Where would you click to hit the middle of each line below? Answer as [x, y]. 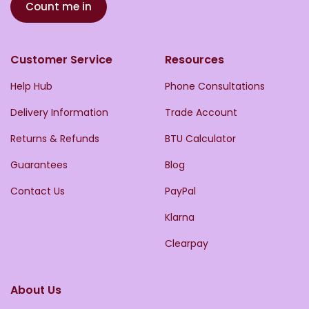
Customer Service [61, 60]
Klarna [180, 218]
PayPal [180, 191]
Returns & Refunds [55, 139]
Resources [195, 60]
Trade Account [201, 113]
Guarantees [39, 165]
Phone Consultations [215, 87]
